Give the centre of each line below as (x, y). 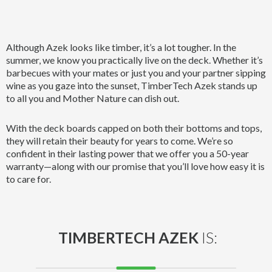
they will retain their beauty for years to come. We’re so (120, 141)
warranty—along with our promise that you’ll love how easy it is (135, 166)
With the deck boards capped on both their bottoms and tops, (134, 128)
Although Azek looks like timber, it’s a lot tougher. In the (121, 47)
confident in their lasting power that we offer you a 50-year (127, 153)
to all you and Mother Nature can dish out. (93, 98)
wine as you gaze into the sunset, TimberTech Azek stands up (132, 85)
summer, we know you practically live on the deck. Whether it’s (134, 60)
